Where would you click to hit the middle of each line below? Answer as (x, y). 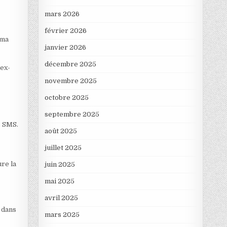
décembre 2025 (70, 64)
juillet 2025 (63, 148)
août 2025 (61, 131)
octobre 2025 (66, 98)
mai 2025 (59, 181)
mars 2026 (62, 14)
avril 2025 (61, 198)
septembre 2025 (72, 115)
